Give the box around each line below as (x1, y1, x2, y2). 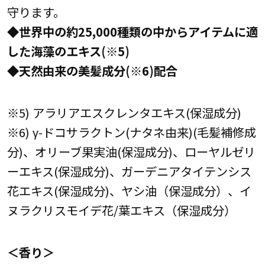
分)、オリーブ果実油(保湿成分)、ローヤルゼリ (7, 143, 256, 161)
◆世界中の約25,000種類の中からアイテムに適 (7, 22, 258, 40)
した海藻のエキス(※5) (7, 41, 130, 60)
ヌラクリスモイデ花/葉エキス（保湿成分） (7, 201, 236, 219)
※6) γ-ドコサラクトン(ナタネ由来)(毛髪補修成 (7, 123, 256, 141)
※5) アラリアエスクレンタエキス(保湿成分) (7, 104, 241, 122)
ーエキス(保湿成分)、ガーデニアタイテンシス (7, 162, 251, 180)
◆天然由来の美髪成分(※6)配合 (7, 61, 177, 79)
